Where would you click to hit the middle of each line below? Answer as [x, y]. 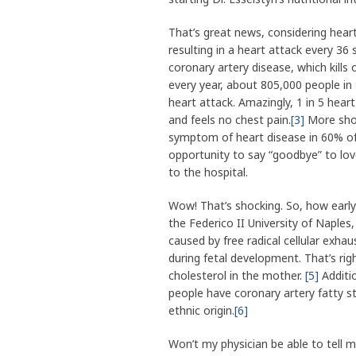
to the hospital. [208, 172]
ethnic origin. [201, 311]
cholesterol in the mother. [237, 276]
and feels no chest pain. [230, 120]
